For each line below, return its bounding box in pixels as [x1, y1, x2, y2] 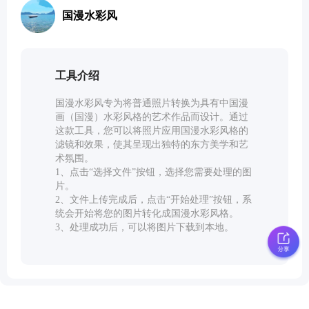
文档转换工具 [34, 85, 101, 97]
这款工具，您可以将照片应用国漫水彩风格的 [55, 126, 248, 136]
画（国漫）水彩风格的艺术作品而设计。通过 [55, 112, 248, 122]
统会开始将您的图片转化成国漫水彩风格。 [55, 208, 239, 219]
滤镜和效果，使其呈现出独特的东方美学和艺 [55, 139, 248, 150]
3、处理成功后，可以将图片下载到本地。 [55, 222, 234, 232]
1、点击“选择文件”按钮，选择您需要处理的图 [55, 167, 252, 177]
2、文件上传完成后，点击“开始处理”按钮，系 [55, 195, 252, 205]
